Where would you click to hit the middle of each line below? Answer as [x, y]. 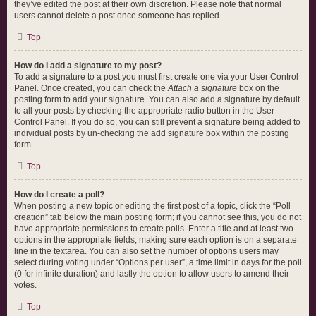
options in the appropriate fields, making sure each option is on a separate [156, 240]
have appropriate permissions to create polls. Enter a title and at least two [154, 229]
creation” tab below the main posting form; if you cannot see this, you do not [158, 217]
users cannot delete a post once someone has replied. [118, 16]
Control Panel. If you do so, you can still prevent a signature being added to [157, 122]
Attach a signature [202, 88]
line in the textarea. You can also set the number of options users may [146, 251]
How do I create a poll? [59, 195]
